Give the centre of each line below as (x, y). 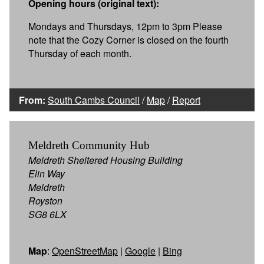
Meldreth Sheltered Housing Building (105, 160)
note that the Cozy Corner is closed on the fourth (128, 39)
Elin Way (47, 173)
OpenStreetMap (85, 250)
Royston (45, 200)
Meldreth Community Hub (89, 145)
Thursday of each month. (80, 53)
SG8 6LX (47, 214)
